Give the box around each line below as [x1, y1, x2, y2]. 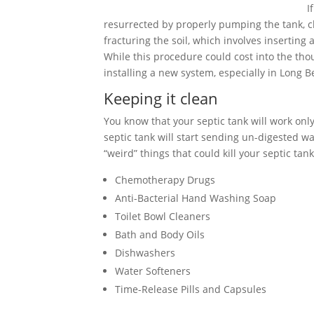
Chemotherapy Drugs [115, 173, 215, 186]
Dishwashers [115, 246, 175, 259]
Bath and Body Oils [115, 228, 205, 241]
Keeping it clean [104, 88, 218, 109]
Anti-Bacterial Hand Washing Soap [115, 191, 276, 205]
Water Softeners [115, 264, 191, 278]
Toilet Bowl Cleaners [115, 210, 210, 223]
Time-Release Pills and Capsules [115, 282, 266, 296]
